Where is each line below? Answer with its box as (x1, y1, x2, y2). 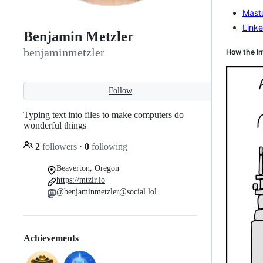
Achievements (23, 233, 79, 244)
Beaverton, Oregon (56, 163, 119, 173)
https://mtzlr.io (56, 175, 105, 184)
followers (40, 141, 79, 151)
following (89, 141, 127, 151)
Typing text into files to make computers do (23, 109, 184, 120)
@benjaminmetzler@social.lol (56, 187, 157, 196)
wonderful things (23, 120, 86, 130)
